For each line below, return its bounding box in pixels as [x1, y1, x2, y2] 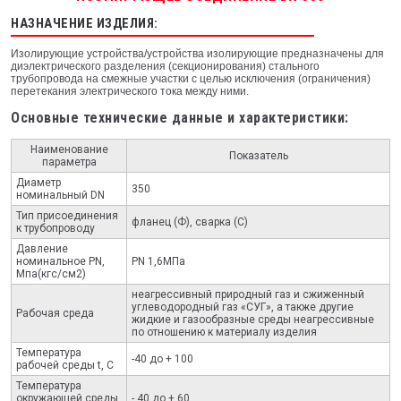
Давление [15, 242, 68, 255]
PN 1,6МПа [131, 254, 185, 268]
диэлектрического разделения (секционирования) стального [11, 60, 320, 73]
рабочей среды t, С [15, 358, 114, 371]
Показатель [228, 149, 288, 162]
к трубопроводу [15, 221, 95, 235]
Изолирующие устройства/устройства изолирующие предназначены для [11, 47, 384, 61]
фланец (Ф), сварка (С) [131, 215, 248, 228]
